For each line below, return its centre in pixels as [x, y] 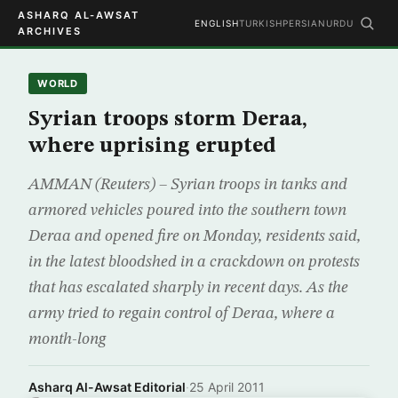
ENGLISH [217, 23]
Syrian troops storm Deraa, [168, 120]
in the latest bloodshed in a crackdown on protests [194, 262]
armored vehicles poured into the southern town [187, 211]
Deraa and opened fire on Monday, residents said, [195, 236]
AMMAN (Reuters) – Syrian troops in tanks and [188, 185]
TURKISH [261, 23]
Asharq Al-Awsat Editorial [107, 387]
